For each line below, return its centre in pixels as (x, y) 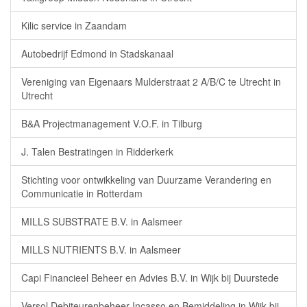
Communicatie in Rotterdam (82, 193)
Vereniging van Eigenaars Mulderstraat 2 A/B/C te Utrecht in (151, 82)
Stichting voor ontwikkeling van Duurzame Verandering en (146, 180)
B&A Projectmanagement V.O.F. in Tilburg (112, 123)
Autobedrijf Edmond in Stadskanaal (97, 53)
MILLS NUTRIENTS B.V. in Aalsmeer (101, 249)
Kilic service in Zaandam (74, 25)
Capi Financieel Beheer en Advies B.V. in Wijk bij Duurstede (150, 278)
